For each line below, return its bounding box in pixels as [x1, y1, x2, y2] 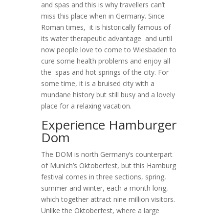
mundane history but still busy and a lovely [41, 90, 175, 99]
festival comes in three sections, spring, [41, 172, 166, 181]
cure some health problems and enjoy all [41, 56, 170, 66]
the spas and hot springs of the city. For [41, 67, 169, 77]
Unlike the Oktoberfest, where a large [41, 206, 159, 215]
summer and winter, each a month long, [41, 183, 168, 193]
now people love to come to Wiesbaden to [41, 45, 176, 54]
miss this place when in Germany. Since [41, 11, 165, 21]
